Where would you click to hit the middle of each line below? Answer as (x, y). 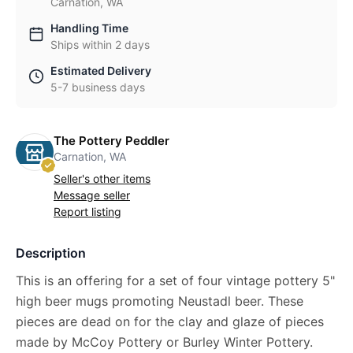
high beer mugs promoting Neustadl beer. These (160, 301)
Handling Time (89, 28)
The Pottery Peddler (111, 141)
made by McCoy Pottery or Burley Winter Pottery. (164, 342)
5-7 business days (98, 87)
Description (51, 253)
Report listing (87, 212)
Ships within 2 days (100, 45)
